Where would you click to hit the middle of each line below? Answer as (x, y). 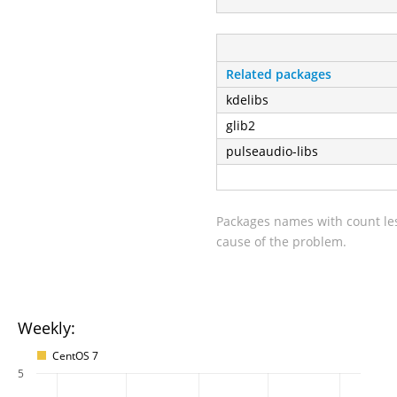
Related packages (279, 74)
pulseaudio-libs (272, 151)
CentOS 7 (75, 355)
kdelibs (247, 99)
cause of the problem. (281, 241)
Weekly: (47, 328)
